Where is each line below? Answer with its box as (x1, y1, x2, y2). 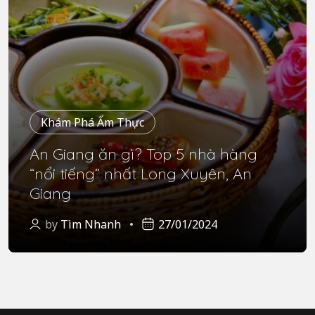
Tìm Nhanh (60, 216, 121, 232)
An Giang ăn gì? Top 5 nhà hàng (30, 143, 257, 164)
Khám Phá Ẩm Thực (41, 114, 144, 130)
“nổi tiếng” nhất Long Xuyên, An (30, 163, 252, 184)
